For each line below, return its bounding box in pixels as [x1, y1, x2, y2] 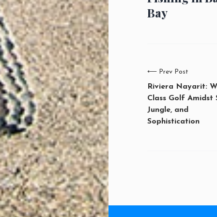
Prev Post [159, 68, 188, 76]
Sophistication [147, 117, 200, 125]
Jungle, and [147, 106, 188, 114]
